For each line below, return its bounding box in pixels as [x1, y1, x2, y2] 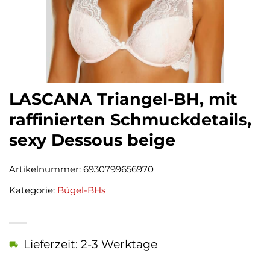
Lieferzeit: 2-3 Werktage [24, 237, 157, 252]
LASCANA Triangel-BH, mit [9, 89, 237, 109]
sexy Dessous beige [9, 130, 175, 150]
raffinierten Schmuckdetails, [9, 110, 251, 130]
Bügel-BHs [57, 184, 105, 196]
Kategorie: [9, 184, 57, 196]
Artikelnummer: [9, 163, 83, 175]
